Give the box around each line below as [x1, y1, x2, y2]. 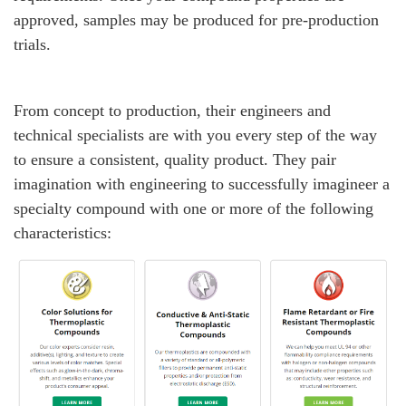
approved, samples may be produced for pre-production [14, 11, 379, 29]
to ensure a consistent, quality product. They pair [14, 150, 336, 169]
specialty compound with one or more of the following [14, 199, 373, 217]
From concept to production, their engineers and [14, 101, 331, 120]
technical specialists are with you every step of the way [14, 126, 377, 144]
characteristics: [14, 224, 111, 242]
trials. [14, 35, 51, 53]
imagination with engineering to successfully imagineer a [14, 175, 390, 193]
